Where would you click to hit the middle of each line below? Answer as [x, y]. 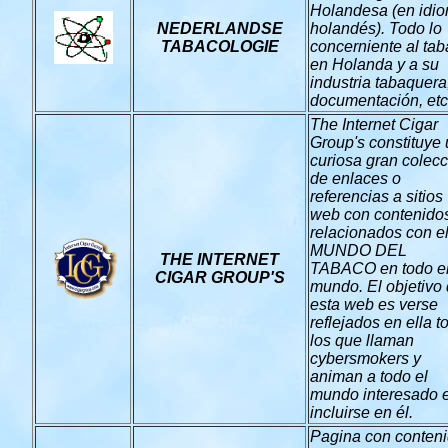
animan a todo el [369, 376]
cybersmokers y [365, 358]
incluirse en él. [361, 412]
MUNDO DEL [358, 250]
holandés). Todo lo [376, 28]
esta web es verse [374, 304]
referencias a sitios [376, 196]
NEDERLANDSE [219, 28]
